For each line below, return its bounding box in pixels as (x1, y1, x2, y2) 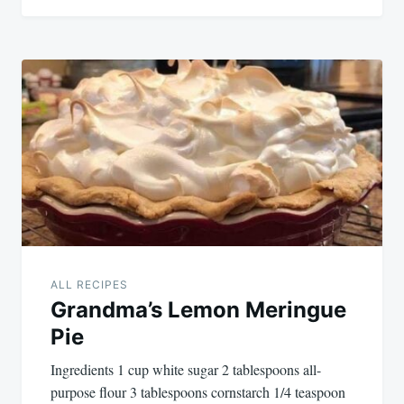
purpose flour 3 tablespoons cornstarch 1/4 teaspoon (50, 381, 345, 401)
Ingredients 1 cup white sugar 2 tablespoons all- (50, 359, 321, 379)
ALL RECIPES (50, 277, 128, 291)
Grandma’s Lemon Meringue (50, 296, 346, 323)
